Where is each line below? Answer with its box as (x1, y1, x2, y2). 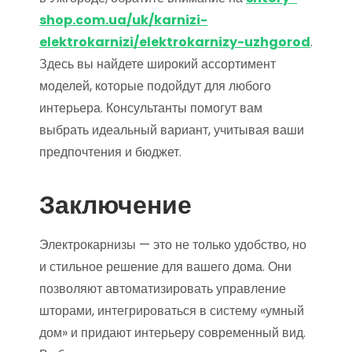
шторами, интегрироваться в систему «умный (39, 302, 304, 321)
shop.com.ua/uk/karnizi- (39, 11, 207, 30)
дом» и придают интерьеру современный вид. (39, 324, 306, 343)
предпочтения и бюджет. (39, 143, 181, 162)
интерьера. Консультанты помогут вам (39, 99, 262, 118)
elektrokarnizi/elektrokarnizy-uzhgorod (39, 33, 310, 52)
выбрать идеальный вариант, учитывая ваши (39, 121, 304, 140)
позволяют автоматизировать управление (39, 280, 286, 299)
